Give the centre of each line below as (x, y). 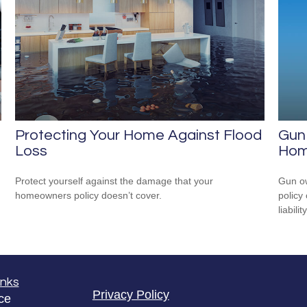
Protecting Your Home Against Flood (139, 136)
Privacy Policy (131, 295)
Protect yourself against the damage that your (114, 181)
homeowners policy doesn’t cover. (89, 196)
